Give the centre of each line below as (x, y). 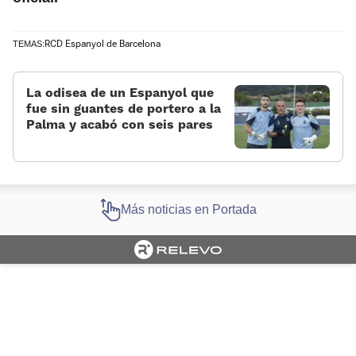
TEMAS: (29, 44)
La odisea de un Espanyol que (120, 93)
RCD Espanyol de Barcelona (103, 44)
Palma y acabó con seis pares (120, 125)
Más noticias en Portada (188, 210)
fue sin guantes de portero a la (124, 109)
